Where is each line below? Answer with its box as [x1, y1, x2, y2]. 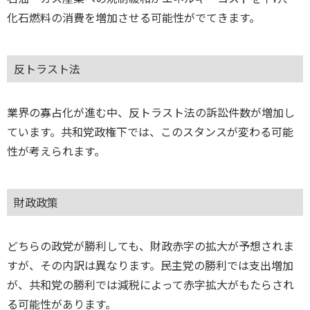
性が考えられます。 [7, 143, 105, 159]
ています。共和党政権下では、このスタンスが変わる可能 [7, 124, 293, 140]
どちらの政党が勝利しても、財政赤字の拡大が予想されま [7, 239, 294, 255]
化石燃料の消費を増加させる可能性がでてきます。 [7, 10, 260, 26]
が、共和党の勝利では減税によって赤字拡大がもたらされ [7, 277, 294, 293]
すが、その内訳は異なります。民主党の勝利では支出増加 [7, 258, 293, 274]
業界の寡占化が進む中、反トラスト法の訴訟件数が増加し [7, 104, 295, 120]
